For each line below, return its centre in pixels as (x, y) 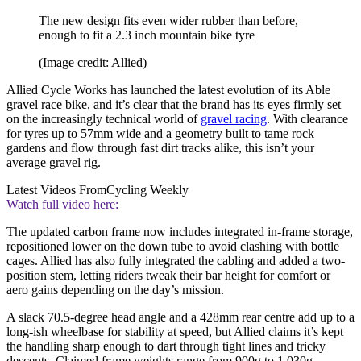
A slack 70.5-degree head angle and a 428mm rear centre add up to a (180, 317)
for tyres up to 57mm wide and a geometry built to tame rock (160, 134)
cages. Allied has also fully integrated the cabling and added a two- (176, 261)
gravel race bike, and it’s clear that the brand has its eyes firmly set (174, 105)
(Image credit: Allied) (93, 63)
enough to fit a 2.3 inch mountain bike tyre (147, 35)
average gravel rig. (54, 163)
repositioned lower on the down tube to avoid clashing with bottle (173, 247)
